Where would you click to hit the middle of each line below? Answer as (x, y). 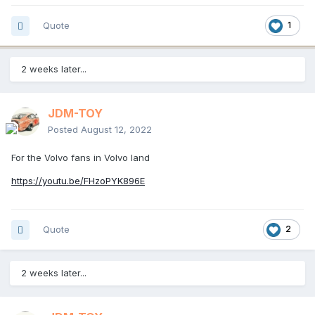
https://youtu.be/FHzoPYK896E (78, 181)
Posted (64, 130)
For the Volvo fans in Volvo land (81, 158)
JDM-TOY (75, 114)
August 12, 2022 (116, 130)
